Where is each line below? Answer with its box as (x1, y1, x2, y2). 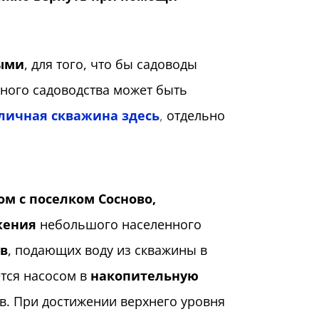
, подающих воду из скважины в (7, 241, 207, 259)
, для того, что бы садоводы (23, 56, 197, 73)
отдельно (166, 107, 225, 125)
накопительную (90, 267, 199, 285)
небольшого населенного (36, 216, 202, 234)
